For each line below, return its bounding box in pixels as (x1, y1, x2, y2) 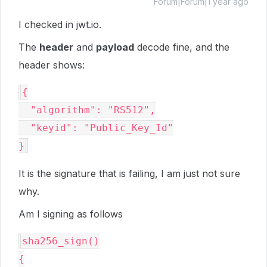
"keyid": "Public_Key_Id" (18, 122, 30, 133)
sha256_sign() (22, 235, 100, 247)
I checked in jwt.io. (18, 18, 101, 30)
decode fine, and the (134, 41, 229, 53)
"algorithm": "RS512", (18, 104, 30, 116)
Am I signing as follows (18, 208, 123, 220)
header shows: (18, 59, 85, 71)
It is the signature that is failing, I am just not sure (18, 167, 240, 179)
